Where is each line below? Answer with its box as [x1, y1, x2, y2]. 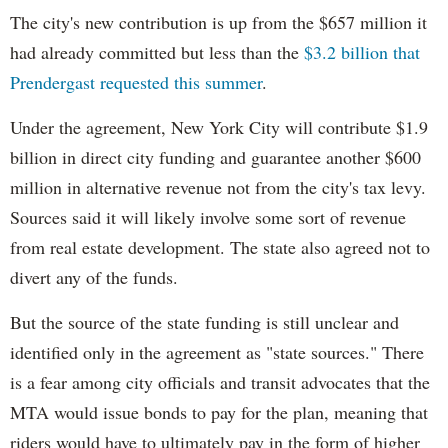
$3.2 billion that [304, 40, 420, 65]
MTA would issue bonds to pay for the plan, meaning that [10, 400, 428, 425]
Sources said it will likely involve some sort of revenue [10, 205, 406, 230]
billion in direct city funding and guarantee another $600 [10, 145, 421, 170]
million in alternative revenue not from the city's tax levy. [10, 175, 426, 200]
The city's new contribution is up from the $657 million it [10, 10, 427, 35]
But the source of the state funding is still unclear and [10, 310, 399, 335]
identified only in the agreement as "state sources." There [10, 340, 424, 365]
